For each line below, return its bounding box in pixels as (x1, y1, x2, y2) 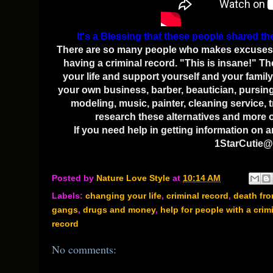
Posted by (52, 172, 96, 183)
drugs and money (83, 205, 155, 215)
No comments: (52, 242, 116, 257)
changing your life (85, 191, 161, 201)
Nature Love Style (96, 172, 170, 183)
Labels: (52, 191, 85, 201)
